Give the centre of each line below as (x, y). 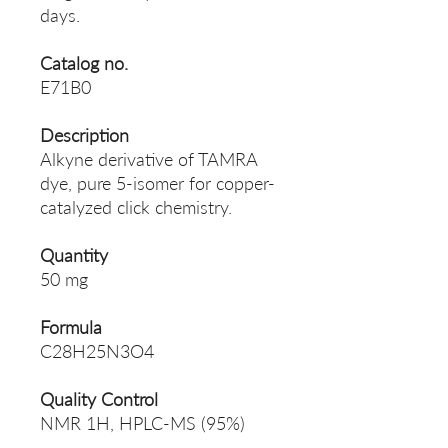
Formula (71, 327)
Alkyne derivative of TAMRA (148, 159)
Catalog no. (84, 63)
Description (84, 135)
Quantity (74, 255)
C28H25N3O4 (97, 351)
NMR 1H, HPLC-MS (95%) (142, 423)
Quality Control (99, 399)
